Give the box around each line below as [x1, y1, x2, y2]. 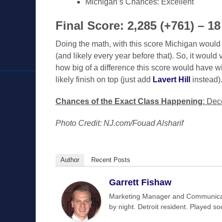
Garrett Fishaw [109, 177, 171, 187]
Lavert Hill [153, 75, 190, 84]
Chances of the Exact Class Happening [55, 97, 203, 106]
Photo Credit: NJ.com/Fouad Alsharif [55, 119, 183, 127]
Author [60, 156, 79, 164]
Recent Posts [91, 156, 130, 164]
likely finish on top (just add [55, 75, 153, 84]
